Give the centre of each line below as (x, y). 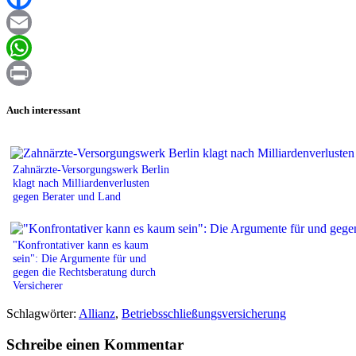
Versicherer (38, 285)
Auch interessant (43, 110)
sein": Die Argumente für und (79, 258)
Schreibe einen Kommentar (95, 344)
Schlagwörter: (43, 313)
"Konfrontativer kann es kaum (81, 244)
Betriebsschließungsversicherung (204, 313)
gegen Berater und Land (67, 196)
